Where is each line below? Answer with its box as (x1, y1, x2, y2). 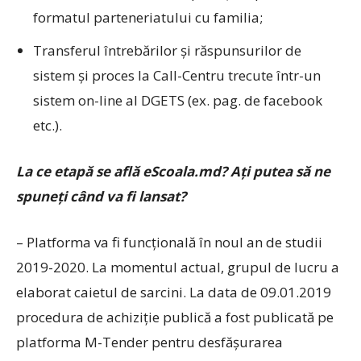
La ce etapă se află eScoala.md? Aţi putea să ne (16, 162, 330, 180)
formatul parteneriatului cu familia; (33, 8, 263, 27)
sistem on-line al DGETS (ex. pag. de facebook (33, 91, 322, 110)
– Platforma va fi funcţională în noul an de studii (16, 233, 322, 251)
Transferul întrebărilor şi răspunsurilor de (33, 41, 301, 60)
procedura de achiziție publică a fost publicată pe (16, 308, 334, 326)
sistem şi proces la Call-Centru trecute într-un (33, 66, 321, 85)
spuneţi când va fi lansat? (16, 187, 186, 205)
